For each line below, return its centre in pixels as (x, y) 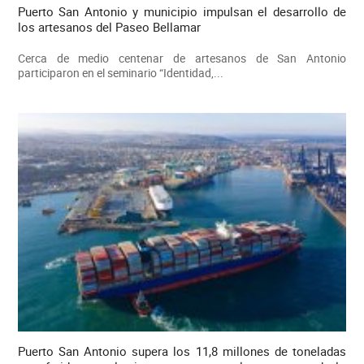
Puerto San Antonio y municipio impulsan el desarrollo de (182, 12)
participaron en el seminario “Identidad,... (120, 73)
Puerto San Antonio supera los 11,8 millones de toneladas (182, 351)
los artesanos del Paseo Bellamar (109, 27)
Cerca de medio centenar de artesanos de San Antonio (182, 58)
